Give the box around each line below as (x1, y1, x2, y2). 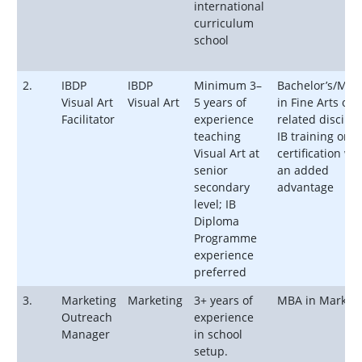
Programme (194, 229, 257, 246)
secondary (194, 179, 250, 195)
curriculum (194, 15, 254, 31)
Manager (61, 326, 110, 342)
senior (194, 162, 228, 178)
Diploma (194, 213, 239, 229)
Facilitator (61, 111, 115, 127)
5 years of (194, 94, 246, 110)
